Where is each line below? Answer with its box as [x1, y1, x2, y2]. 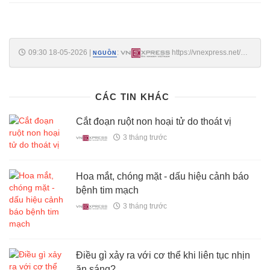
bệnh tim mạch [76, 184, 139, 195]
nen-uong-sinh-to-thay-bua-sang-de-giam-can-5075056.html [19, 58, 217, 67]
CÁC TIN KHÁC [95, 91, 170, 102]
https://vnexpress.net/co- [172, 48, 251, 57]
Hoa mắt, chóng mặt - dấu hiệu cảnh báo [76, 171, 250, 181]
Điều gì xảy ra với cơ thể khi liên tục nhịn [76, 250, 251, 260]
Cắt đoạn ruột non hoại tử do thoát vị [76, 116, 232, 127]
